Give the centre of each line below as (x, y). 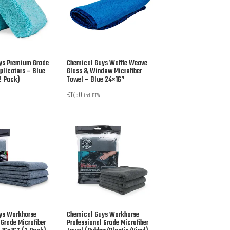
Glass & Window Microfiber (104, 71)
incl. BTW (92, 94)
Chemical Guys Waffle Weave (107, 63)
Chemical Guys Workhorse (103, 215)
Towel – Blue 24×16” (95, 80)
